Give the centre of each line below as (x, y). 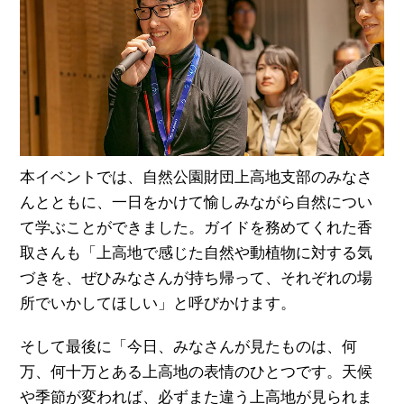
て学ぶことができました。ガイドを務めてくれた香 (197, 228)
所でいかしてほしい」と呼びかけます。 (158, 304)
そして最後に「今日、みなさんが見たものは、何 (189, 347)
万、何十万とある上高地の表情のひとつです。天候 (197, 372)
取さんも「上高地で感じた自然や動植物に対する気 (197, 253)
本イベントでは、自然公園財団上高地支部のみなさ (197, 178)
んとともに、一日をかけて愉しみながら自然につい (197, 203)
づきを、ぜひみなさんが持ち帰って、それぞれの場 (197, 279)
